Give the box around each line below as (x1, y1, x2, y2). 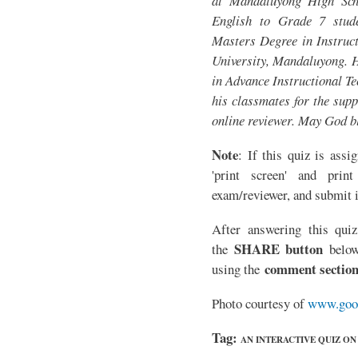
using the (212, 260, 265, 279)
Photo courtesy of (212, 294, 308, 313)
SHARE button (234, 239, 323, 260)
